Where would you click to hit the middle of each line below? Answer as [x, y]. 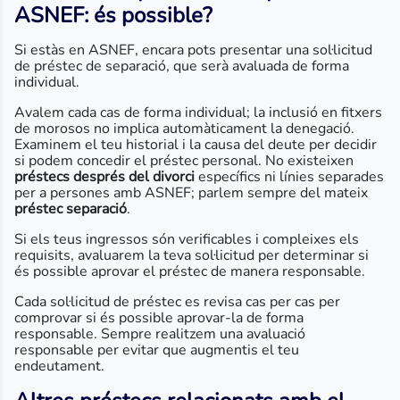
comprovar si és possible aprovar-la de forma [159, 318]
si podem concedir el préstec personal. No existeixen [184, 161]
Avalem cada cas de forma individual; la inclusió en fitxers [198, 112]
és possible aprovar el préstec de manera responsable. [190, 271]
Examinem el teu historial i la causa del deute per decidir [196, 145]
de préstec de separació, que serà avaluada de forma [182, 66]
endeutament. [59, 366]
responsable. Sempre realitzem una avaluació [160, 334]
